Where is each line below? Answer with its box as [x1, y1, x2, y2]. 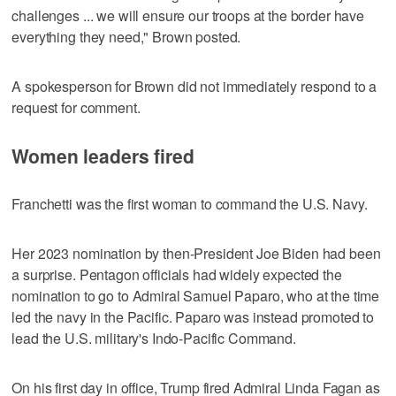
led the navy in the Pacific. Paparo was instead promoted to [11, 306, 375, 327]
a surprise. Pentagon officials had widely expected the [11, 263, 342, 285]
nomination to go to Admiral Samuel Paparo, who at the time [11, 285, 380, 306]
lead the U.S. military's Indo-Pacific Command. [11, 327, 296, 348]
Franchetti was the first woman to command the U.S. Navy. [11, 193, 368, 214]
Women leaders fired [11, 141, 194, 169]
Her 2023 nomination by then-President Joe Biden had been [11, 242, 381, 263]
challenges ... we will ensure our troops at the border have [11, 4, 365, 26]
